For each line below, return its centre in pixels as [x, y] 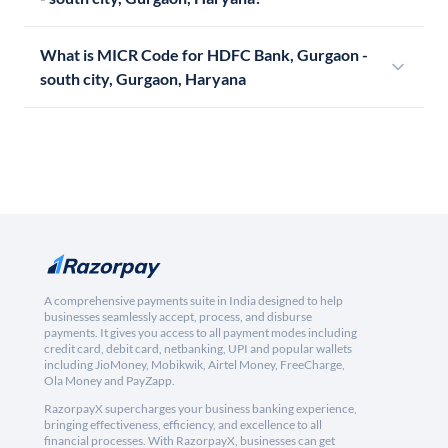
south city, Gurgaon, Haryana [143, 79]
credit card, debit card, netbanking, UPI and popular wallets [198, 349]
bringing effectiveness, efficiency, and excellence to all [183, 425]
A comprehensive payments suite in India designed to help [193, 301]
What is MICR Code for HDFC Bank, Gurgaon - [204, 55]
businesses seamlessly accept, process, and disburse [178, 317]
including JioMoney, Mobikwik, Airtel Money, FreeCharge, [194, 365]
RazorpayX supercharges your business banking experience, [200, 409]
